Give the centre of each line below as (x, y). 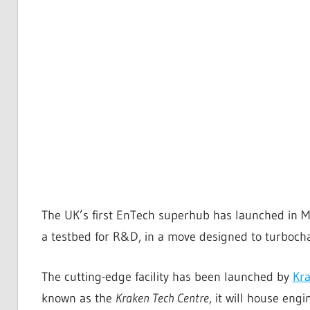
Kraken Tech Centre (162, 298)
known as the (78, 298)
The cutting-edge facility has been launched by (167, 276)
